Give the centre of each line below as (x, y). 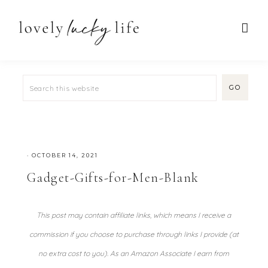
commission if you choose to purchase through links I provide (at (134, 234)
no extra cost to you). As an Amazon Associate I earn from (134, 253)
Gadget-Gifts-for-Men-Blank (113, 178)
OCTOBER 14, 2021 (65, 155)
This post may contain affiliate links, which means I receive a (134, 215)
